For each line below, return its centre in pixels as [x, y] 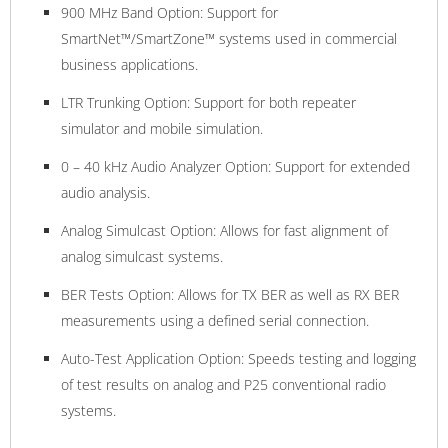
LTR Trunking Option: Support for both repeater [208, 102]
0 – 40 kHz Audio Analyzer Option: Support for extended [235, 166]
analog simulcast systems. [142, 256]
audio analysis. [105, 192]
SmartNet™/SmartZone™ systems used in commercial [229, 38]
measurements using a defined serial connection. [215, 320]
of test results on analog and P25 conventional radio [223, 384]
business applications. [129, 64]
